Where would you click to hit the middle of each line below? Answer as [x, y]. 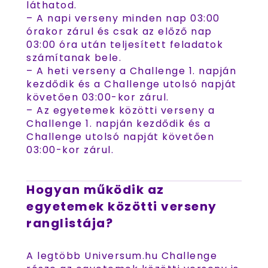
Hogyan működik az [95, 190]
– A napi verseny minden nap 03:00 [123, 18]
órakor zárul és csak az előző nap [119, 31]
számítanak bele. [74, 58]
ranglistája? [70, 223]
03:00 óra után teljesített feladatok [125, 45]
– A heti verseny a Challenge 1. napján [131, 71]
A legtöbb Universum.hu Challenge [122, 256]
